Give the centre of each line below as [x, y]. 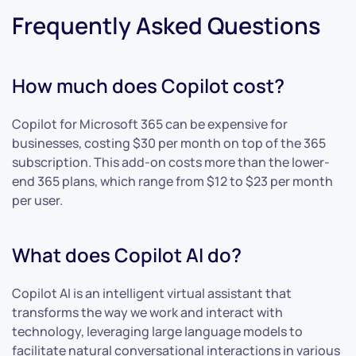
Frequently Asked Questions [166, 25]
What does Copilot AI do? [127, 254]
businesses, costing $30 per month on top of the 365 [169, 143]
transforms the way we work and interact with [147, 312]
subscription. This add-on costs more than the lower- [171, 162]
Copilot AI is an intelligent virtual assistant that [152, 293]
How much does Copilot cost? [148, 85]
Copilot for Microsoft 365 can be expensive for [150, 124]
